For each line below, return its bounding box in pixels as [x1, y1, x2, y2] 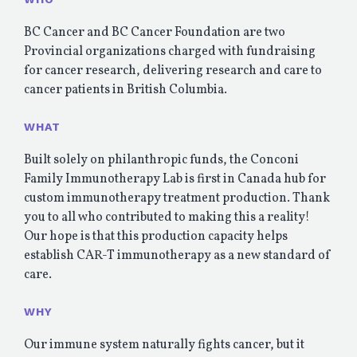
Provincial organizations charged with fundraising [24, 43, 316, 61]
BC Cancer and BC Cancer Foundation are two [24, 24, 285, 42]
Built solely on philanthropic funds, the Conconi [24, 151, 299, 170]
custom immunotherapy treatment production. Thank [24, 190, 330, 208]
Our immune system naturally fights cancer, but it [24, 336, 304, 355]
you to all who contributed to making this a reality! [24, 209, 310, 227]
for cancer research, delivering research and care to [24, 62, 322, 80]
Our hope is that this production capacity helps [24, 228, 288, 246]
